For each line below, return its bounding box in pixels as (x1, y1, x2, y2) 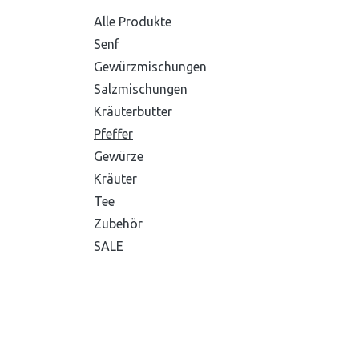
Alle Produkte (94, 14, 171, 29)
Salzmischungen (94, 82, 188, 96)
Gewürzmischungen (94, 59, 207, 74)
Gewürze (94, 149, 143, 163)
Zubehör (94, 216, 143, 231)
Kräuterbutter (94, 104, 172, 119)
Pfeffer (94, 127, 133, 141)
